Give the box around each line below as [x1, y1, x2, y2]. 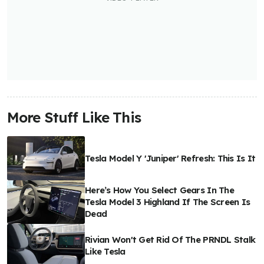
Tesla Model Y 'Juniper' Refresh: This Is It [85, 152, 256, 164]
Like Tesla [85, 246, 126, 258]
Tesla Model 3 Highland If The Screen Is [85, 196, 250, 207]
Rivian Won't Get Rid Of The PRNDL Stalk [85, 234, 256, 246]
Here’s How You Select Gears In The [85, 184, 234, 196]
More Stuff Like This [7, 108, 141, 127]
